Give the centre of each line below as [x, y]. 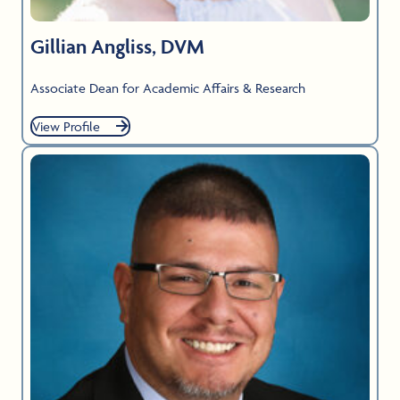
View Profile [66, 126]
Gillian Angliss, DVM [117, 46]
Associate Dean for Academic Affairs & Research [168, 87]
